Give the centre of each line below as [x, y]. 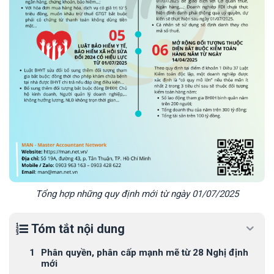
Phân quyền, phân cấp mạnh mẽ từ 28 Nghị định [145, 253]
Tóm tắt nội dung [78, 229]
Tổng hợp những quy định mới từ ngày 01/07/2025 [137, 194]
